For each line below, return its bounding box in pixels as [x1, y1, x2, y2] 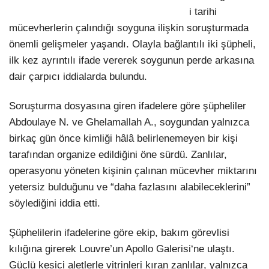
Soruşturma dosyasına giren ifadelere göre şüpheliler [9, 100, 246, 112]
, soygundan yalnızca [154, 116, 249, 128]
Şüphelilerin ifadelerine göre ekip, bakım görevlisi [9, 227, 229, 239]
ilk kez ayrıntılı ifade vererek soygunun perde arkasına [9, 54, 254, 66]
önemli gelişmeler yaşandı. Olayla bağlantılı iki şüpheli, [9, 38, 256, 50]
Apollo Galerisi [125, 243, 191, 255]
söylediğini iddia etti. [9, 197, 100, 209]
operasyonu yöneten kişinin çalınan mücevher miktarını [9, 165, 257, 177]
